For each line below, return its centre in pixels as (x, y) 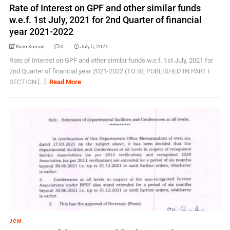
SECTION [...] (28, 82)
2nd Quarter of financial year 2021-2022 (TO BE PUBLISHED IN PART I (109, 71)
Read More (65, 82)
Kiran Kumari (30, 46)
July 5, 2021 (94, 46)
